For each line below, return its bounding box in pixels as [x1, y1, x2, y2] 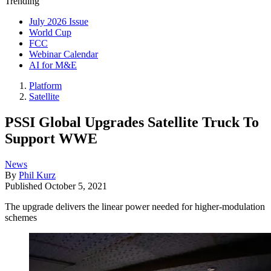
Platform [29, 80, 62, 91]
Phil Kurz [19, 169, 56, 180]
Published [5, 180, 45, 191]
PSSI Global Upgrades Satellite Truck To [5, 114, 259, 130]
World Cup [29, 27, 71, 38]
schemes [5, 212, 37, 223]
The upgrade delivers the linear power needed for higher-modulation [5, 201, 265, 212]
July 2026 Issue [29, 16, 88, 27]
